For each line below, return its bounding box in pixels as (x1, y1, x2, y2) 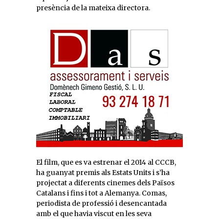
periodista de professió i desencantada (36, 199, 167, 208)
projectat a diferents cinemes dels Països (36, 178, 175, 187)
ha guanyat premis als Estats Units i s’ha (36, 168, 170, 177)
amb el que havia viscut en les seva (36, 209, 152, 218)
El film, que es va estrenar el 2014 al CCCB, (36, 158, 176, 167)
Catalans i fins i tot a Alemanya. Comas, (36, 189, 167, 197)
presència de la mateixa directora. (36, 3, 150, 12)
